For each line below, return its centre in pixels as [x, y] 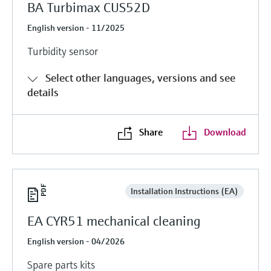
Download [225, 132]
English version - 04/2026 [76, 241]
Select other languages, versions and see [140, 77]
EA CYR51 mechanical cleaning [114, 221]
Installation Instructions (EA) [184, 191]
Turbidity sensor [63, 51]
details [43, 92]
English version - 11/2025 [76, 28]
